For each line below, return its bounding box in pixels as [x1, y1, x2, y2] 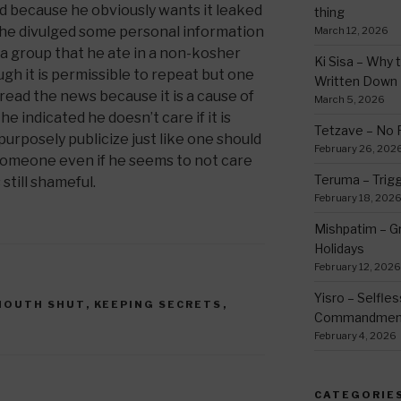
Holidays [313, 240, 364, 256]
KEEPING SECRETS [93, 297, 223, 311]
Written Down [313, 73, 397, 89]
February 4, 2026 [313, 328, 397, 342]
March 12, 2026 [313, 23, 388, 37]
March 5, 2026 [313, 92, 385, 106]
